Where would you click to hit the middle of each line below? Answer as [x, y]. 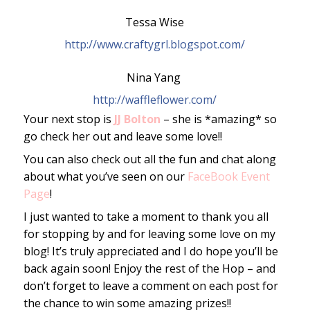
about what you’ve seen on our [105, 176]
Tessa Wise [155, 22]
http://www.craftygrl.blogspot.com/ [155, 44]
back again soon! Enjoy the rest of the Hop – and [149, 268]
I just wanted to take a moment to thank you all [146, 216]
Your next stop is [69, 119]
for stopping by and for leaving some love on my [149, 234]
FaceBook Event [228, 176]
